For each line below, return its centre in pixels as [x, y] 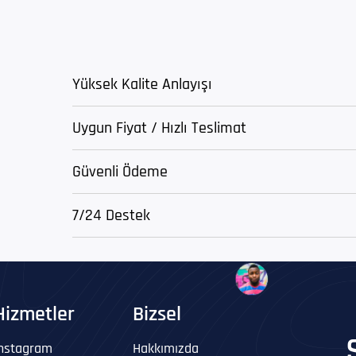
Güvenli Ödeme [120, 172]
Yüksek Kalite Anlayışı [142, 84]
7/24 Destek [111, 215]
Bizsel [157, 314]
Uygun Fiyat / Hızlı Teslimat [159, 128]
